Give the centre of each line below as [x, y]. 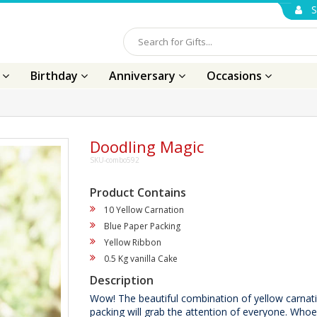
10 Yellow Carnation [144, 210]
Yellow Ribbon [133, 242]
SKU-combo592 [115, 160]
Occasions [236, 76]
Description [122, 280]
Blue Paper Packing [142, 226]
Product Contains [138, 192]
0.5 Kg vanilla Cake [141, 259]
